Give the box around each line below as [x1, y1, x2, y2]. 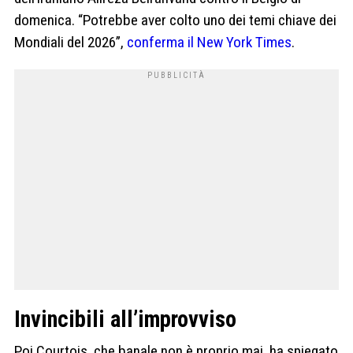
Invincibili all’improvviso [14, 306, 236, 333]
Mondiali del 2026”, [14, 33, 124, 52]
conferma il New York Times [124, 33, 292, 52]
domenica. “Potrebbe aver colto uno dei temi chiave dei [14, 11, 336, 30]
